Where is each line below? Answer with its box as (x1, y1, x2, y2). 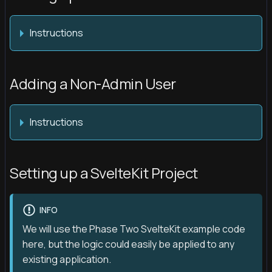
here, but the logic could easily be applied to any (22, 237, 234, 251)
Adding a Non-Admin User (10, 73, 176, 93)
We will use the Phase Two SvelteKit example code (22, 222, 245, 236)
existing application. (22, 252, 111, 266)
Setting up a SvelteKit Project (10, 162, 198, 183)
